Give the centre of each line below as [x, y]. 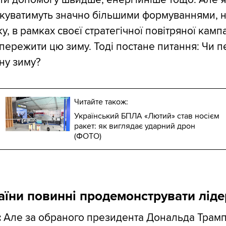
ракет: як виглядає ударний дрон [134, 126]
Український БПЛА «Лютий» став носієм [147, 116]
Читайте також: [101, 102]
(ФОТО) [88, 136]
